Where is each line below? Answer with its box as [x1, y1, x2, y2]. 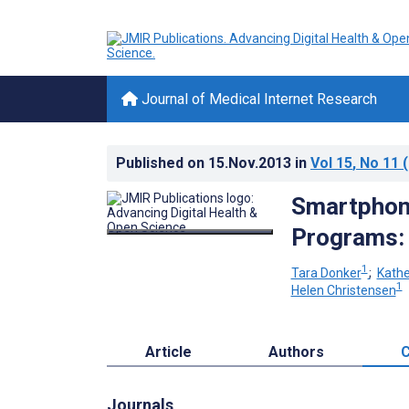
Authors [268, 343, 324, 362]
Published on [116, 154, 208, 172]
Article [145, 343, 192, 362]
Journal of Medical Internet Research [138, 90, 377, 108]
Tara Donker [290, 265, 362, 280]
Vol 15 [310, 154, 352, 172]
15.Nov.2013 [208, 154, 295, 172]
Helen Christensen [290, 283, 396, 299]
